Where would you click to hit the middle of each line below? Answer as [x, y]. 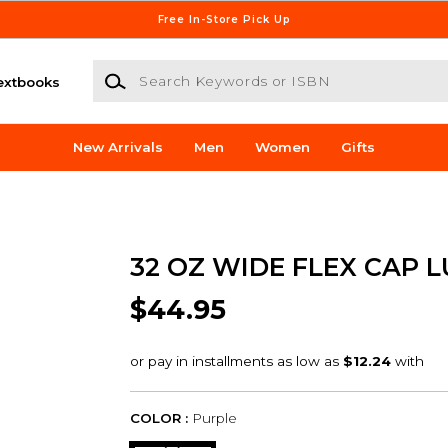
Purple [214, 418]
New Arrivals [118, 147]
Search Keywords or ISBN [181, 69]
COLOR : [158, 418]
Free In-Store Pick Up [224, 19]
